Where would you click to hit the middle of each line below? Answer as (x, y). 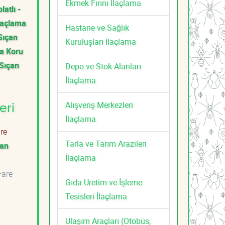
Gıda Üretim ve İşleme (104, 182)
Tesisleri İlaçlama (96, 196)
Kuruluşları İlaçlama (101, 41)
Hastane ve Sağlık (97, 27)
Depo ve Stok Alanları (103, 66)
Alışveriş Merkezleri (99, 105)
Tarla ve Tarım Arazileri (106, 143)
